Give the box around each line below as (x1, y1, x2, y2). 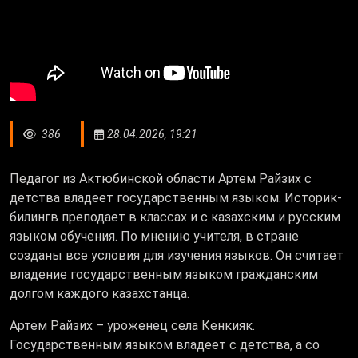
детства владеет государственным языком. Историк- (10, 190, 342, 206)
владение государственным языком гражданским (10, 267, 318, 283)
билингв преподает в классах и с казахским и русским (10, 209, 340, 225)
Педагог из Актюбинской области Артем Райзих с (10, 171, 312, 187)
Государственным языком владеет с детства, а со (10, 337, 320, 353)
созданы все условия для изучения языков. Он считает (10, 248, 344, 264)
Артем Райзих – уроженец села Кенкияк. (10, 318, 255, 334)
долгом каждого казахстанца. (10, 286, 189, 302)
